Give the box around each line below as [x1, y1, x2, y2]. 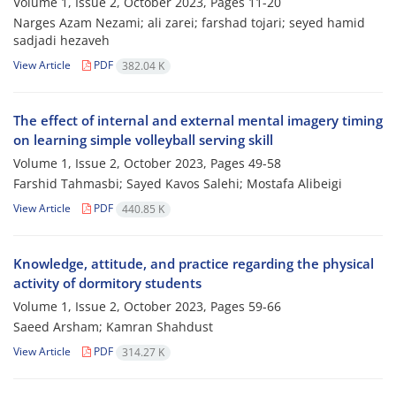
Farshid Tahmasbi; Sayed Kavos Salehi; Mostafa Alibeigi [13, 175, 342, 193]
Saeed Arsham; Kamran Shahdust [13, 318, 213, 336]
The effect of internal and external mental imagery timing [13, 111, 383, 130]
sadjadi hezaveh [13, 32, 110, 49]
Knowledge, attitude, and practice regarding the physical [13, 255, 374, 273]
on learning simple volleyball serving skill [13, 131, 273, 149]
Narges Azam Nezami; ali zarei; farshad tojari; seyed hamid [13, 14, 365, 32]
